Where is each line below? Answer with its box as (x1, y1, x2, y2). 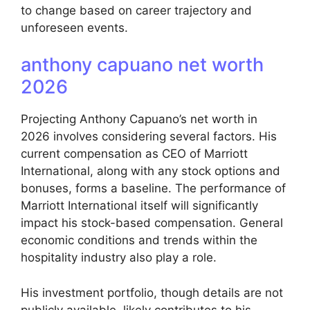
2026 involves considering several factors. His (21, 129, 277, 144)
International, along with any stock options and (21, 164, 280, 179)
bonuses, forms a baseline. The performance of (21, 181, 286, 196)
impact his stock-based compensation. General (21, 216, 283, 230)
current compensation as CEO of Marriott (21, 147, 248, 161)
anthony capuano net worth (21, 53, 264, 77)
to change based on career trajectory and (21, 3, 252, 17)
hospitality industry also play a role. (21, 250, 217, 265)
